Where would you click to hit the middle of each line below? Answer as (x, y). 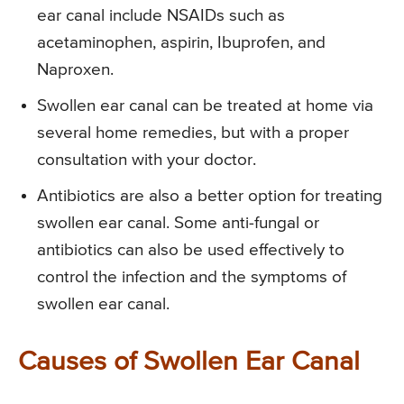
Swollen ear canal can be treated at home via (205, 106)
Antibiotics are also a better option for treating (210, 196)
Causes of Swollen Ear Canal (189, 362)
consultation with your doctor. (147, 160)
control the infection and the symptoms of (192, 277)
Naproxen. (75, 69)
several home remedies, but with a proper (193, 133)
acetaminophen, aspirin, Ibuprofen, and (181, 42)
